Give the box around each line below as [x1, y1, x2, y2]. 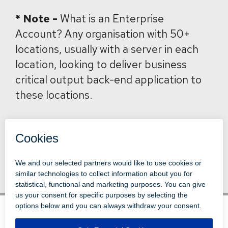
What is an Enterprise [58, 12, 164, 25]
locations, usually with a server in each [15, 42, 198, 56]
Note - [23, 12, 58, 25]
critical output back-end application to [15, 73, 202, 87]
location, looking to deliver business [15, 58, 187, 71]
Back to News [15, 132, 74, 144]
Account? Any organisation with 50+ [15, 27, 190, 41]
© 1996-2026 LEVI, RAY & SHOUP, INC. [53, 206, 175, 214]
